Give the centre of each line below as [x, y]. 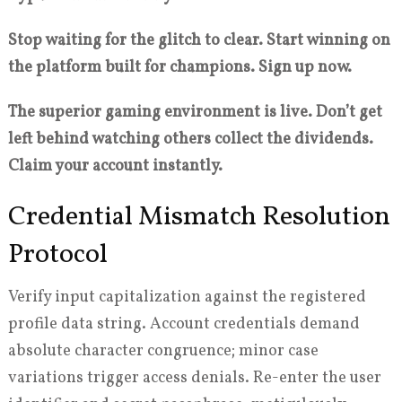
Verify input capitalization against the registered [187, 298]
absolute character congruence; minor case [163, 352]
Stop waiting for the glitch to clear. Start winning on [199, 41]
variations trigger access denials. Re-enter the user [194, 379]
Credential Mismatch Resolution [199, 218]
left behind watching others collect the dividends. [190, 140]
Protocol [57, 255]
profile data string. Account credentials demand [184, 325]
